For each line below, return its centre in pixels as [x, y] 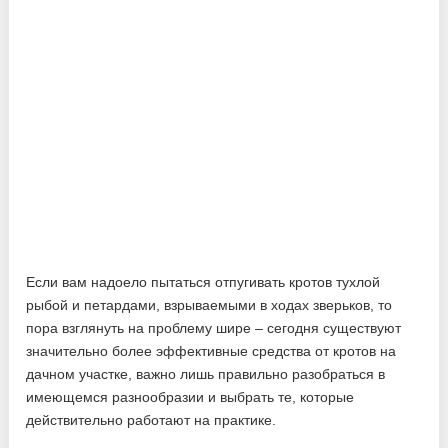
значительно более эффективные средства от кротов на [211, 350]
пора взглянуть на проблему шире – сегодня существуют [214, 327]
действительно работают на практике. [151, 419]
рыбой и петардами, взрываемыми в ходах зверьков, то [209, 304]
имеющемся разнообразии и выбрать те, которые [190, 396]
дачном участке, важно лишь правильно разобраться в [206, 373]
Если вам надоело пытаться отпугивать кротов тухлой [203, 281]
